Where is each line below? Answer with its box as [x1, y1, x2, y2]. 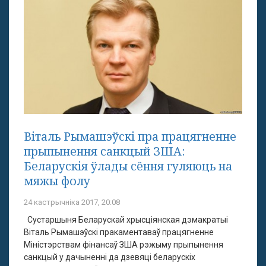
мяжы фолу [24, 172, 90, 189]
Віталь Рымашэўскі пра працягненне [24, 128, 236, 144]
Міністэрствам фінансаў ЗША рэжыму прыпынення [24, 239, 223, 249]
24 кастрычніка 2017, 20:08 [24, 197, 120, 207]
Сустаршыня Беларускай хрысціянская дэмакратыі [24, 214, 228, 224]
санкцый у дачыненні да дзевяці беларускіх [24, 252, 195, 262]
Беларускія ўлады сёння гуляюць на [24, 157, 232, 174]
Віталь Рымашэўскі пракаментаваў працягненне [24, 227, 214, 237]
